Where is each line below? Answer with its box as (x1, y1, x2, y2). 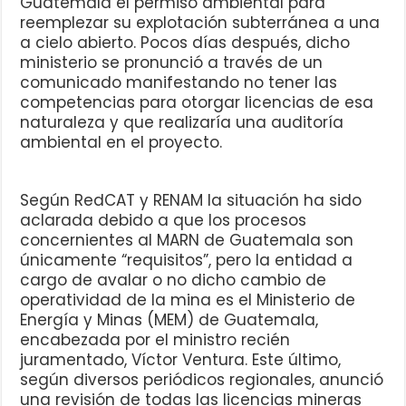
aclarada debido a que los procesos (20, 209, 307, 232)
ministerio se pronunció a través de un (20, 52, 324, 74)
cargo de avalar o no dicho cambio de (20, 269, 327, 292)
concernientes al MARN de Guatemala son (20, 229, 354, 252)
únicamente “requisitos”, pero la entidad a (20, 249, 353, 272)
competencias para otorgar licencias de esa (20, 92, 374, 114)
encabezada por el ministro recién (20, 329, 291, 352)
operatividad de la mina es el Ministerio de (20, 289, 356, 312)
